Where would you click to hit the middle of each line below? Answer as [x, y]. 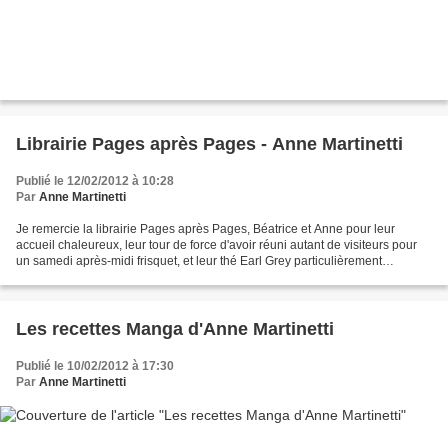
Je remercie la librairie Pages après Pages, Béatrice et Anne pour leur [205, 229]
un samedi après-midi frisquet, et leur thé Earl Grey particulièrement [199, 261]
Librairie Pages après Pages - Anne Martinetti [209, 144]
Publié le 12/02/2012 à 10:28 [95, 181]
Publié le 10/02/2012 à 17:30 [95, 366]
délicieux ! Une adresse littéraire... [108, 277]
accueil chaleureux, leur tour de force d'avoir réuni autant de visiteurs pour [216, 245]
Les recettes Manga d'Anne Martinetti [175, 329]
